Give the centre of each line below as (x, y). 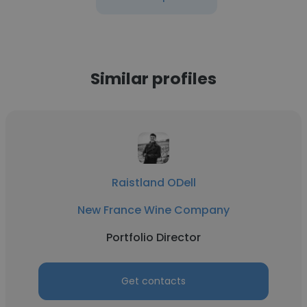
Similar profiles (153, 78)
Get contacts (153, 281)
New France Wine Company (153, 210)
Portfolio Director (153, 237)
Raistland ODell (153, 183)
